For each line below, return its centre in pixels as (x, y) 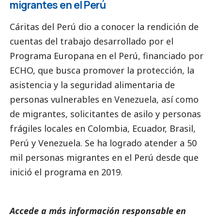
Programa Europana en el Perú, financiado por (107, 56)
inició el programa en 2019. (66, 172)
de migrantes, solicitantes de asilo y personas (105, 114)
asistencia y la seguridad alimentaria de (92, 85)
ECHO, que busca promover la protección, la (102, 70)
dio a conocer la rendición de (137, 27)
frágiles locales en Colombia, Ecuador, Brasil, (103, 129)
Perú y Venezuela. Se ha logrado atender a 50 (103, 143)
